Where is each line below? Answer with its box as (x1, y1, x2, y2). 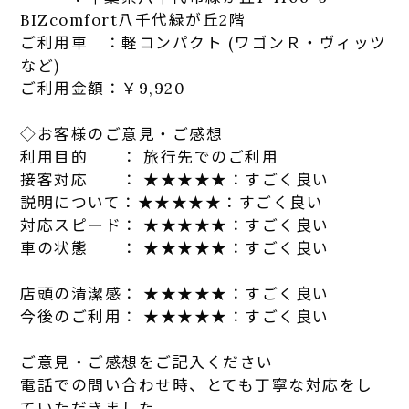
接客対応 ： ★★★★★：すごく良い (20, 169, 330, 190)
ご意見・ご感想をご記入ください (20, 351, 274, 372)
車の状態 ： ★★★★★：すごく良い (20, 237, 330, 258)
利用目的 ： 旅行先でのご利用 (20, 146, 279, 167)
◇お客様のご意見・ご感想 (20, 123, 224, 144)
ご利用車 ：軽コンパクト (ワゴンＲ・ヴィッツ (20, 32, 387, 53)
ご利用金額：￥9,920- (20, 78, 194, 99)
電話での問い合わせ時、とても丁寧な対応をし (20, 374, 373, 395)
